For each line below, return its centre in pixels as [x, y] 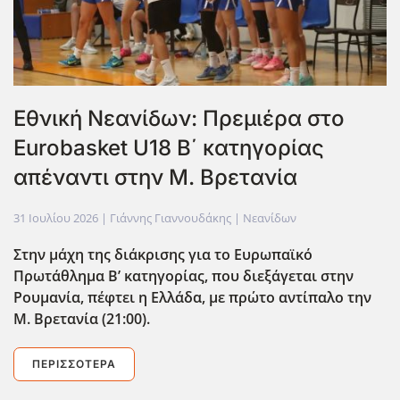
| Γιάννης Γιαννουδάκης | [171, 217]
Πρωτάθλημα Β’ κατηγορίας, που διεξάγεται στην [183, 275]
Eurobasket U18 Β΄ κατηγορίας [169, 147]
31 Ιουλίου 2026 [56, 217]
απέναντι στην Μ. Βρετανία [155, 177]
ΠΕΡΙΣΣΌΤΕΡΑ [74, 363]
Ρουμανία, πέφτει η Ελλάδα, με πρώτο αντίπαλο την [192, 297]
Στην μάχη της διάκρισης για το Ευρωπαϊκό [163, 254]
